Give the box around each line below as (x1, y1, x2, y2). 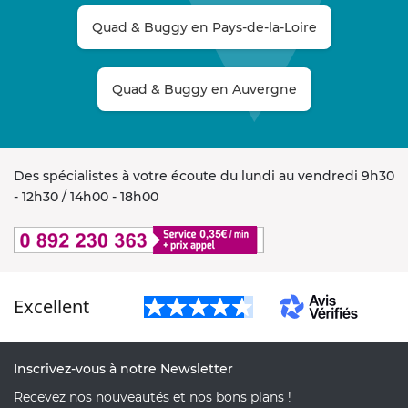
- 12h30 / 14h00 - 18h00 (14, 188, 158, 205)
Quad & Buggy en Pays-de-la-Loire (91, 18, 317, 36)
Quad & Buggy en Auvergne (111, 80, 297, 97)
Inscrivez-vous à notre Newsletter (14, 360, 233, 377)
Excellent (14, 293, 89, 319)
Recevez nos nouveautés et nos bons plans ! (14, 388, 291, 405)
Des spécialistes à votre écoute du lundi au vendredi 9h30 (14, 167, 394, 184)
